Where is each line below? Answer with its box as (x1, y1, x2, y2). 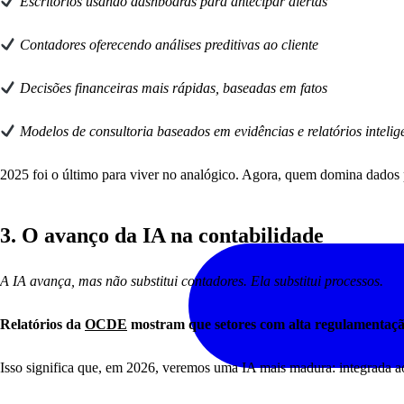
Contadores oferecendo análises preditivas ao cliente (20, 36, 319, 52)
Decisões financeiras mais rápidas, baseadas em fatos (20, 79, 328, 96)
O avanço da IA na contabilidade (22, 223, 329, 247)
